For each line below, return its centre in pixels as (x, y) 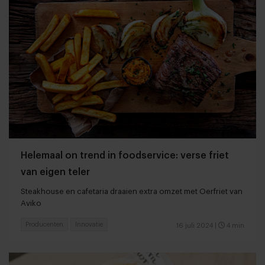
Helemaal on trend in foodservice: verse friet (125, 155)
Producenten (44, 224)
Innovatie (89, 224)
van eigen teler (55, 172)
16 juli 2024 (195, 225)
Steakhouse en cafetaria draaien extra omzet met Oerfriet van (132, 191)
